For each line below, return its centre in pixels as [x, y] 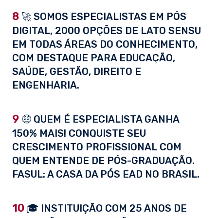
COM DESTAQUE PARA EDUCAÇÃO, [94, 58]
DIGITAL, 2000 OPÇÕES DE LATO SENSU [107, 31]
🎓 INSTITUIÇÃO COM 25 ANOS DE [106, 209]
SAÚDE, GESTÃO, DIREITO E [77, 72]
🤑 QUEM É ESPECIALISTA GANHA [99, 119]
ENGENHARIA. [46, 85]
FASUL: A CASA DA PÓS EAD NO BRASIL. [106, 174]
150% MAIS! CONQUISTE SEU [79, 134]
